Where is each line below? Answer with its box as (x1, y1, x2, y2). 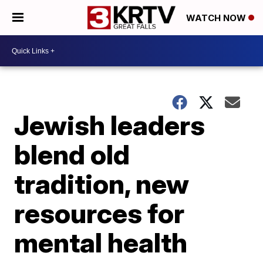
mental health (14, 226, 188, 259)
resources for (14, 197, 185, 230)
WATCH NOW (186, 12, 248, 24)
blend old (14, 138, 130, 171)
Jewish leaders (14, 109, 205, 141)
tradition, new (14, 167, 190, 200)
